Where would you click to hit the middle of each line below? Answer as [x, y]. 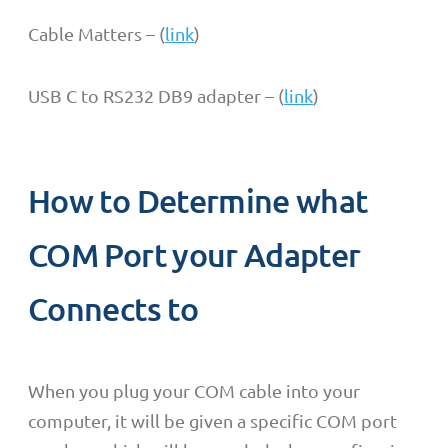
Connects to [113, 308]
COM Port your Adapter [194, 254]
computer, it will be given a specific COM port [212, 420]
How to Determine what [198, 200]
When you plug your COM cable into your [194, 390]
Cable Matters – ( [96, 34]
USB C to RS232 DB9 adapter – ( [156, 96]
